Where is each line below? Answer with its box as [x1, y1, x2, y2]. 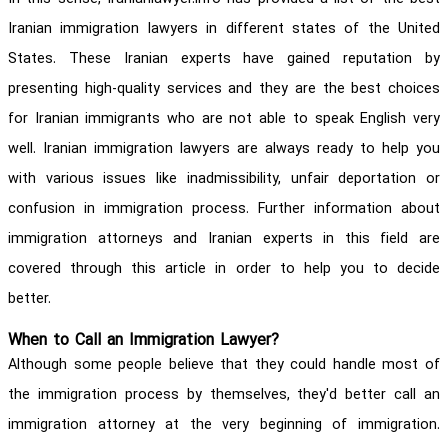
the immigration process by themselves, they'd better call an [8, 385, 440, 405]
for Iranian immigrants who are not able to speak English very [8, 109, 440, 129]
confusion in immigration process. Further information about [8, 199, 440, 219]
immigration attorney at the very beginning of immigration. [8, 415, 440, 435]
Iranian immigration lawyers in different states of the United [8, 19, 440, 39]
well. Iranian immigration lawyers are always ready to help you [8, 139, 440, 159]
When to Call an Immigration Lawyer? [8, 330, 279, 351]
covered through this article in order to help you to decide [8, 259, 440, 279]
